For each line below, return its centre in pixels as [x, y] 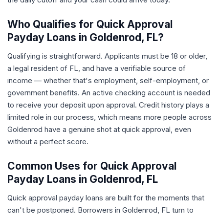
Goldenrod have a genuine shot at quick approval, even [99, 129]
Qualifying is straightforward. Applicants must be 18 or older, [107, 56]
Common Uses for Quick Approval [92, 166]
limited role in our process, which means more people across [109, 117]
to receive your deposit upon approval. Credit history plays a [108, 105]
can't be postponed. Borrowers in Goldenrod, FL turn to [100, 210]
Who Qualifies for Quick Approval [90, 24]
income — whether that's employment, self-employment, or [108, 80]
